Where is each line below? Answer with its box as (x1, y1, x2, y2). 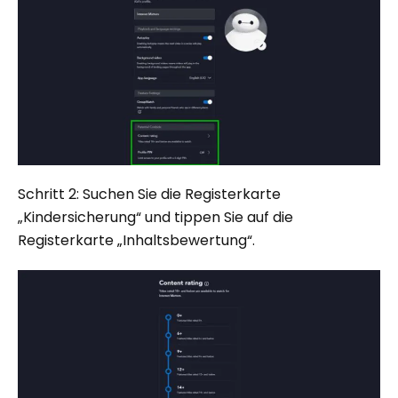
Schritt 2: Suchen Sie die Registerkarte (18, 184, 281, 205)
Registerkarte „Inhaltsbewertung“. (18, 230, 255, 251)
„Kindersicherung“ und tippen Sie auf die (18, 207, 293, 228)
